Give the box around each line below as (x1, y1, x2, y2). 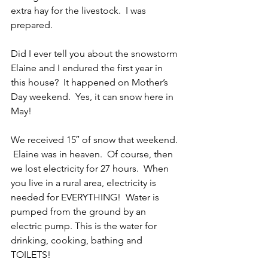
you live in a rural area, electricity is (11, 177, 159, 189)
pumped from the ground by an (11, 206, 148, 218)
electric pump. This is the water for (11, 220, 159, 232)
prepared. (11, 19, 55, 31)
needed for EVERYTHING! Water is (11, 191, 162, 203)
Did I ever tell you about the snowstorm (11, 48, 180, 60)
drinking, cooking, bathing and (11, 234, 145, 246)
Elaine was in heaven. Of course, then (11, 148, 175, 160)
